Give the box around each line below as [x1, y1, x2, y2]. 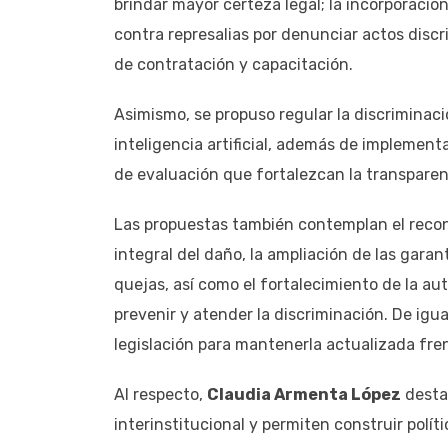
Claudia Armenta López [207, 384, 401, 404]
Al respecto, [114, 384, 207, 404]
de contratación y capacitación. [114, 54, 353, 74]
